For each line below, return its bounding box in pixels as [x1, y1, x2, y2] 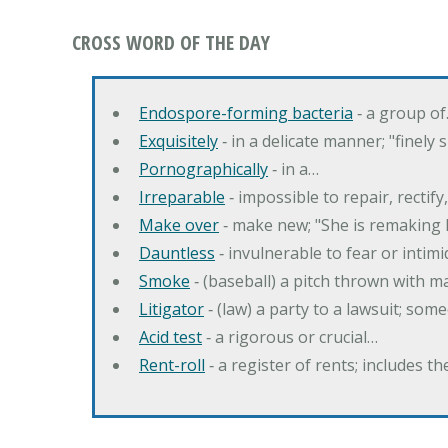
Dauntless [139, 242, 215, 265]
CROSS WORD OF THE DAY [72, 29, 270, 57]
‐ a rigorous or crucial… [202, 326, 378, 349]
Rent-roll [139, 354, 205, 377]
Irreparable [139, 186, 225, 209]
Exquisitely [139, 130, 218, 153]
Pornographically [139, 158, 268, 181]
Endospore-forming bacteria [139, 102, 353, 125]
